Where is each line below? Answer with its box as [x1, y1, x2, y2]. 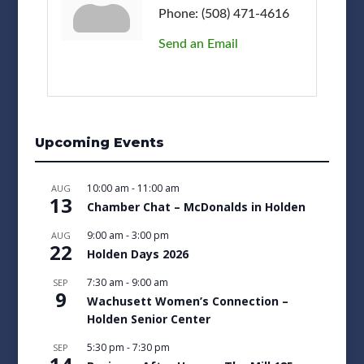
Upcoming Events [34, 134, 164, 150]
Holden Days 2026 [86, 245, 188, 262]
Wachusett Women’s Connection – [86, 292, 288, 309]
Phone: [158, 6, 198, 20]
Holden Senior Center [86, 310, 210, 327]
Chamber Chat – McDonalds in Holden [86, 198, 305, 214]
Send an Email [158, 37, 238, 50]
